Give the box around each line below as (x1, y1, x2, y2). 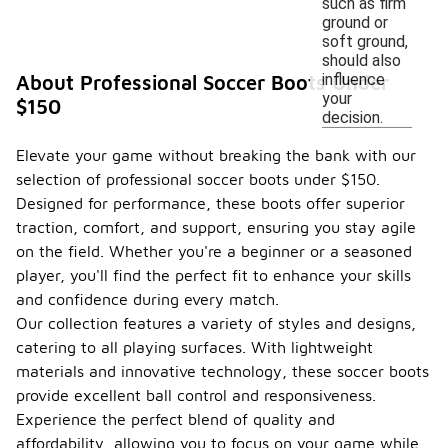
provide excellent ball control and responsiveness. (16, 386, 376, 404)
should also (322, 50, 401, 70)
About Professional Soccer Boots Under (16, 71, 389, 94)
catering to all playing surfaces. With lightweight (16, 338, 373, 356)
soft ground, (322, 31, 408, 51)
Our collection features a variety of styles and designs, (16, 314, 416, 332)
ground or (322, 12, 388, 32)
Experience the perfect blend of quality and (16, 410, 335, 428)
